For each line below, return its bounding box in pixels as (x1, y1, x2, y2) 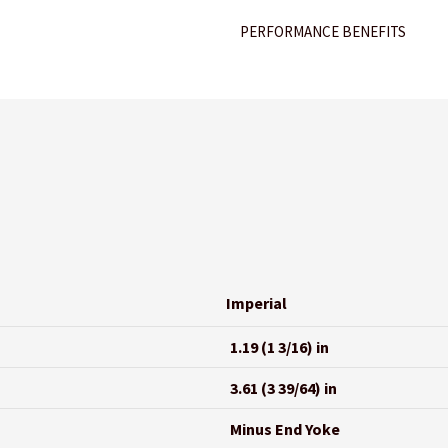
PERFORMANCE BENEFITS (240, 22, 407, 42)
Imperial (226, 292, 288, 313)
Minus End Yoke (230, 418, 341, 439)
